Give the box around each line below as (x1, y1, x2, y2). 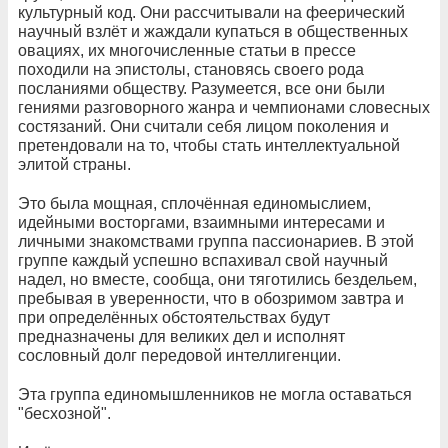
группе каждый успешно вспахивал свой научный (18, 251, 388, 269)
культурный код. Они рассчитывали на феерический (18, 3, 405, 21)
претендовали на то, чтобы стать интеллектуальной (18, 136, 400, 154)
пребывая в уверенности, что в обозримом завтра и (18, 289, 404, 307)
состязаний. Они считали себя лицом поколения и (18, 117, 389, 135)
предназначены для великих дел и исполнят (18, 327, 345, 345)
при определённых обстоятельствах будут (18, 308, 330, 326)
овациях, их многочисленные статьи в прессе (18, 41, 356, 59)
